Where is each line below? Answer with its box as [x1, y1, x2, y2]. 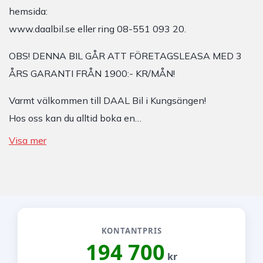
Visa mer [9, 134, 46, 146]
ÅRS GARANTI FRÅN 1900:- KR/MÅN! [9, 68, 175, 79]
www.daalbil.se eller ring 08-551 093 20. [9, 23, 186, 35]
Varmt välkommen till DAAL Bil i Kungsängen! [9, 95, 206, 106]
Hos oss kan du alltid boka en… [9, 112, 141, 124]
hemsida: [9, 5, 48, 17]
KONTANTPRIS [101, 225, 162, 236]
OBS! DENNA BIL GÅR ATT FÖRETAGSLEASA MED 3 [9, 50, 242, 62]
